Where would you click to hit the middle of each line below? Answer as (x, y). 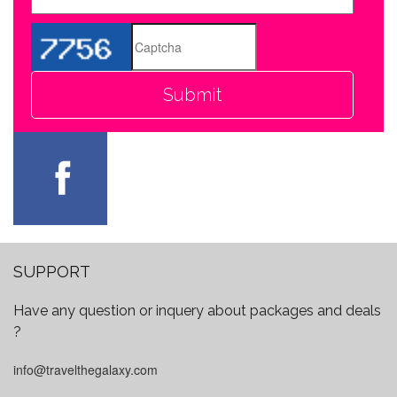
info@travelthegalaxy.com (86, 370)
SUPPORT (52, 272)
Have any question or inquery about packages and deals (197, 311)
